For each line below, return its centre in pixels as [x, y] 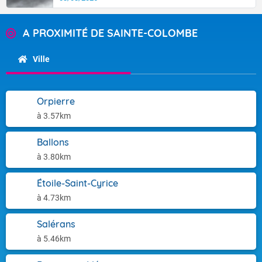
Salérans [56, 224]
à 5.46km [54, 239]
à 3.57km [54, 116]
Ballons [53, 142]
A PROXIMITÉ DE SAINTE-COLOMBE [110, 33]
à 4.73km [54, 198]
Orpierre [56, 101]
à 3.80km [54, 157]
